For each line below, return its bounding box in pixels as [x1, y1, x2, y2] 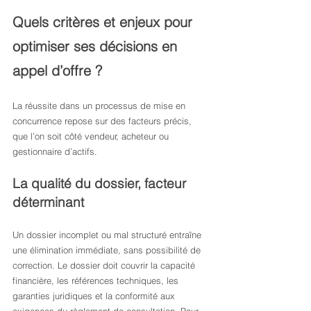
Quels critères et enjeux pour [12, 13, 196, 31]
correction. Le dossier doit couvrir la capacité [12, 260, 198, 271]
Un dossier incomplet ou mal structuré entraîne [12, 229, 204, 240]
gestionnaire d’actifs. [12, 146, 97, 157]
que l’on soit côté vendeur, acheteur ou [12, 131, 171, 142]
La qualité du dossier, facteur [12, 175, 190, 192]
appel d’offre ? [12, 62, 102, 79]
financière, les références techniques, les [12, 275, 181, 286]
